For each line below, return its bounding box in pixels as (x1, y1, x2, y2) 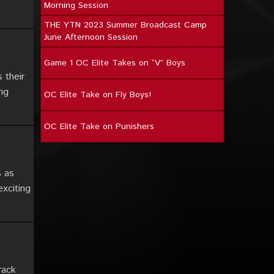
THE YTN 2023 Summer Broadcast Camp (44, 19, 207, 31)
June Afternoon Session (44, 31, 138, 43)
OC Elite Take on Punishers (44, 120, 154, 133)
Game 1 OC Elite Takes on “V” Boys (44, 57, 185, 69)
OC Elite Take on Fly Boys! (44, 89, 151, 101)
